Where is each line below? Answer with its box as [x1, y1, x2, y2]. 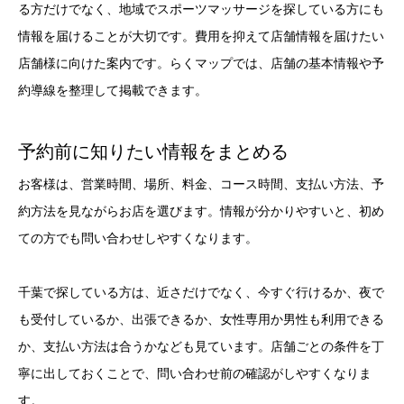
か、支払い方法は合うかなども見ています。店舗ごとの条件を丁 [18, 340, 384, 354]
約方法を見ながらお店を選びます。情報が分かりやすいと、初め [18, 204, 384, 218]
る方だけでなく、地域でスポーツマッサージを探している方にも [18, 2, 384, 16]
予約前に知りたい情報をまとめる [18, 142, 289, 161]
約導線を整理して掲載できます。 [18, 83, 207, 97]
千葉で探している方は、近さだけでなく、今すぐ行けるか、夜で [18, 286, 384, 300]
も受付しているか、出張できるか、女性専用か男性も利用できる [18, 313, 384, 327]
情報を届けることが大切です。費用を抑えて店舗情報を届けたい [18, 29, 384, 43]
